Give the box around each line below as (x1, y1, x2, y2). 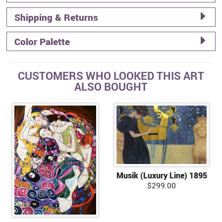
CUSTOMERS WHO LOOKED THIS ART (18, 68, 204, 83)
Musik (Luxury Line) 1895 (116, 169, 207, 181)
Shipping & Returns (14, 10, 99, 24)
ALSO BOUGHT (74, 79, 148, 94)
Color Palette (14, 35, 70, 48)
